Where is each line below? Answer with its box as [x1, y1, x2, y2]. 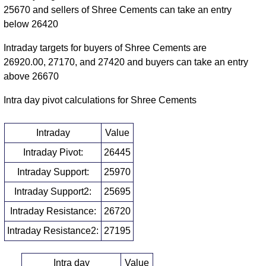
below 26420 [4, 19, 59, 30]
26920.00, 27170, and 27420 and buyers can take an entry [4, 57, 249, 68]
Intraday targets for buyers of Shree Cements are [4, 43, 207, 53]
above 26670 [4, 71, 59, 82]
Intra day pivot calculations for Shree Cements [4, 95, 197, 106]
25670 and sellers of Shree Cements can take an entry [4, 5, 232, 15]
